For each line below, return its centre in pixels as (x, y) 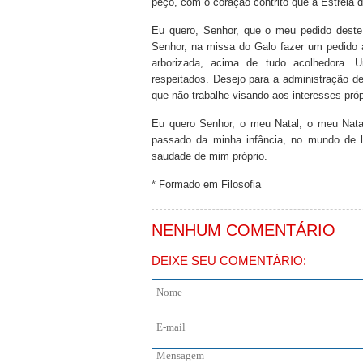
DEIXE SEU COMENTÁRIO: (229, 261)
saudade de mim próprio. (209, 156)
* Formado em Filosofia (206, 184)
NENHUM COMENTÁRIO (243, 230)
